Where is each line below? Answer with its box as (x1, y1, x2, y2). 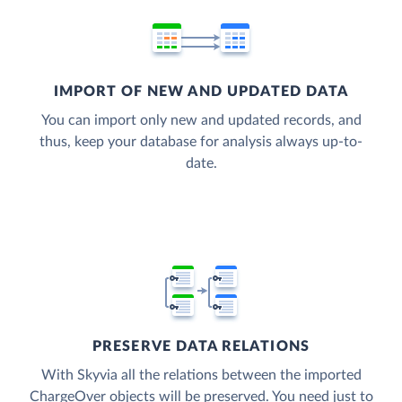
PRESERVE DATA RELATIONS (92, 339, 310, 354)
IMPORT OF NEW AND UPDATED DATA (53, 84, 349, 100)
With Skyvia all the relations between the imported (40, 368, 362, 383)
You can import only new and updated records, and (40, 113, 362, 128)
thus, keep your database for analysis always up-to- (39, 135, 363, 150)
